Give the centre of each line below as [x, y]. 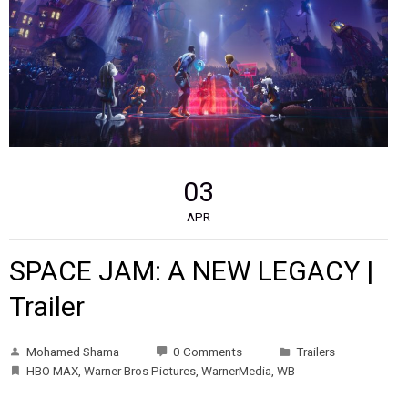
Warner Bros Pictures [139, 370]
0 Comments [207, 351]
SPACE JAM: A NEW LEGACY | [191, 270]
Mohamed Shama [72, 351]
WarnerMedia [236, 370]
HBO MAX [52, 370]
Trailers [315, 351]
